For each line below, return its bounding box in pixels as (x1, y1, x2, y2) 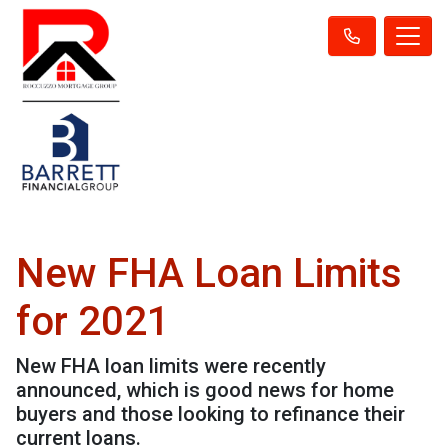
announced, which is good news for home (16, 377, 394, 402)
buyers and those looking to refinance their (16, 401, 405, 426)
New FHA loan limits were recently (16, 353, 326, 378)
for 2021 (16, 297, 170, 345)
